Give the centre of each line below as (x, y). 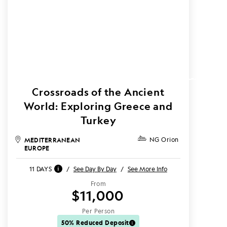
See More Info (147, 169)
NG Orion (164, 140)
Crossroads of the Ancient (98, 92)
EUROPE (37, 148)
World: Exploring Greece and (98, 106)
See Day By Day (95, 169)
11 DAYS (41, 169)
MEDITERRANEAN (52, 140)
